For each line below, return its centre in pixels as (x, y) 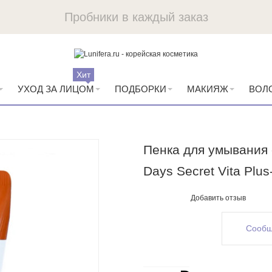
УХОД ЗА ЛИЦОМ (56, 89)
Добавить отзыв (218, 198)
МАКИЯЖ (207, 89)
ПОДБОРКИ (140, 89)
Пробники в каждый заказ (136, 17)
